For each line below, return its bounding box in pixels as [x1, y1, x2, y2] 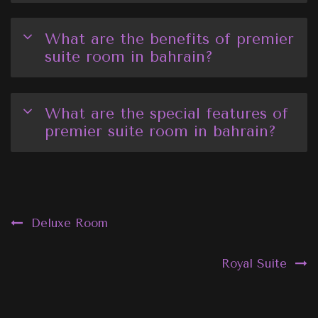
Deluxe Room [31, 216, 108, 231]
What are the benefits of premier [45, 30, 294, 48]
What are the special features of [45, 104, 288, 123]
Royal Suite [221, 256, 287, 270]
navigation [10, 233, 136, 263]
